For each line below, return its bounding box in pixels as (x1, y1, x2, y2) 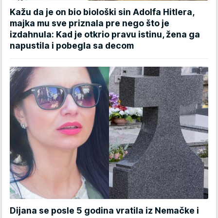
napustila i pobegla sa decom (10, 40, 134, 51)
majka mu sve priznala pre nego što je (10, 18, 169, 28)
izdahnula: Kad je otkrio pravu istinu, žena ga (10, 29, 200, 39)
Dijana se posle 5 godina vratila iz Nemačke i (10, 205, 199, 216)
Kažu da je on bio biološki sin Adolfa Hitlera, (10, 6, 194, 17)
